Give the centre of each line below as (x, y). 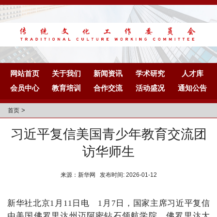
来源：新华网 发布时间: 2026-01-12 (108, 175)
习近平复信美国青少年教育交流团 (108, 134)
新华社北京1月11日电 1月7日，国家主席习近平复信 (108, 203)
